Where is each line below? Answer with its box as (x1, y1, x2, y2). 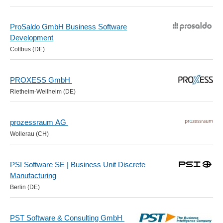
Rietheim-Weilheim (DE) (10, 88, 76, 95)
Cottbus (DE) (10, 46, 45, 53)
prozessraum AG (10, 118, 68, 126)
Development (10, 33, 53, 42)
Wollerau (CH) (10, 130, 49, 137)
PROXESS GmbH (10, 76, 72, 84)
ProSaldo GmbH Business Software (10, 22, 127, 31)
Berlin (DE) (10, 184, 40, 191)
